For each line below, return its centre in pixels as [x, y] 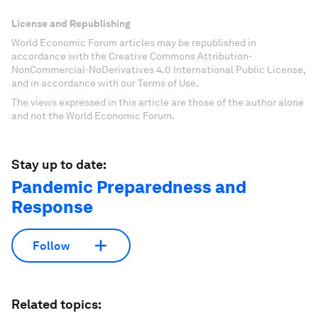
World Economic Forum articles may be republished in [134, 43]
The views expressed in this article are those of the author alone [158, 103]
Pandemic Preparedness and [129, 187]
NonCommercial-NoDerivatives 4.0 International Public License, [158, 70]
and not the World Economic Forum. [93, 116]
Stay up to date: [59, 165]
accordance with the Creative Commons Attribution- [132, 56]
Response [52, 207]
